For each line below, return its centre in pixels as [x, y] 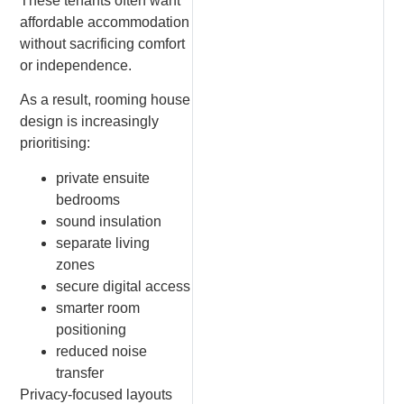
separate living [103, 243]
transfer [80, 372]
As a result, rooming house [106, 100]
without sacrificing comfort [103, 43]
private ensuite [103, 178]
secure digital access [124, 286]
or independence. [76, 65]
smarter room [98, 308]
